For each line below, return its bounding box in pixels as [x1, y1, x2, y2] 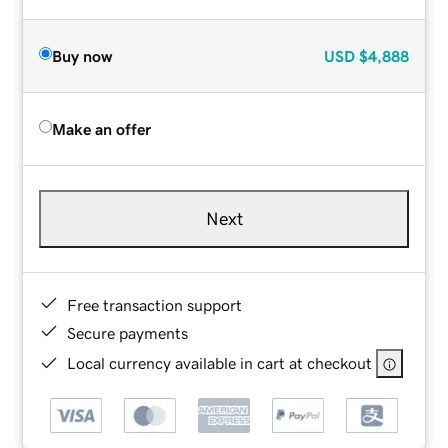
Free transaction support [67, 296, 243, 313]
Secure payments [67, 324, 189, 341]
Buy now [52, 47, 113, 64]
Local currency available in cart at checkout [67, 354, 373, 371]
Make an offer [52, 120, 152, 137]
